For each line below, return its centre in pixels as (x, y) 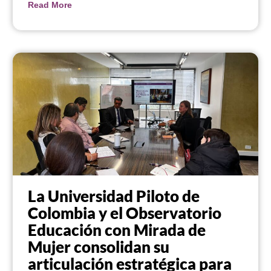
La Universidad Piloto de (114, 196)
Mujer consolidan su (99, 247)
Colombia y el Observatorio (125, 213)
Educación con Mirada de (117, 230)
